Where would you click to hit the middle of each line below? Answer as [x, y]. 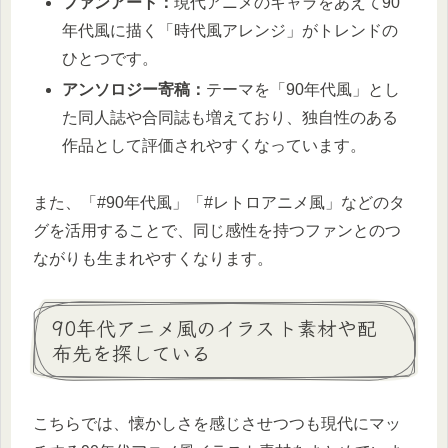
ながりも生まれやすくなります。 [153, 258]
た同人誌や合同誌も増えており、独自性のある [230, 117]
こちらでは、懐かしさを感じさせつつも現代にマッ [217, 423]
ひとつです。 [110, 58]
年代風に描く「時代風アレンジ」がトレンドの [230, 30]
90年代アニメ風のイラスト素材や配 [214, 327]
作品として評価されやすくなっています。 [214, 145]
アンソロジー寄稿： [134, 89]
